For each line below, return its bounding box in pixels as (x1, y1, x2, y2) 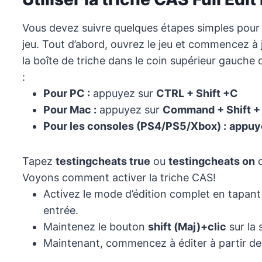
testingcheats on (168, 155, 255, 168)
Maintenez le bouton (43, 220, 148, 233)
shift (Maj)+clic (148, 220, 226, 233)
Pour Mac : (43, 104, 96, 116)
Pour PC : (43, 87, 90, 100)
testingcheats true (56, 155, 150, 168)
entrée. (43, 204, 78, 217)
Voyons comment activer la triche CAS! (22, 171, 216, 184)
